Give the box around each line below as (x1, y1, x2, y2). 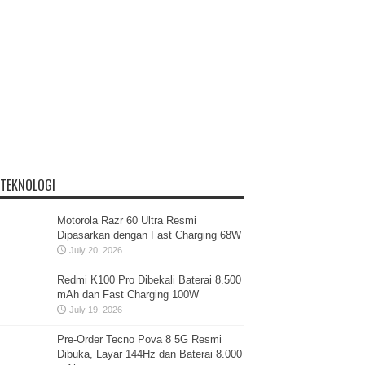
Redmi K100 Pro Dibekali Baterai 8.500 (57, 274, 241, 287)
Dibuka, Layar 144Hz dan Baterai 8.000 (57, 348, 242, 361)
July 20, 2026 (69, 245, 122, 256)
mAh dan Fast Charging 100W (57, 288, 199, 301)
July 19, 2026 (69, 305, 122, 315)
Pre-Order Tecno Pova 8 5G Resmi (57, 333, 222, 346)
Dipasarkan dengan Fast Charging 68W (57, 229, 241, 242)
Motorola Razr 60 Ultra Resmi (57, 214, 196, 227)
